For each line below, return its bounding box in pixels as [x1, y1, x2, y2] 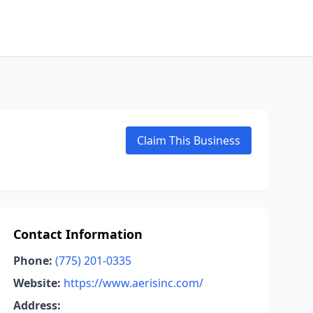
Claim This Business [137, 133, 240, 148]
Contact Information [13, 226, 143, 242]
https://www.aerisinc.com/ [63, 275, 203, 291]
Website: [13, 275, 61, 291]
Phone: [13, 253, 52, 268]
